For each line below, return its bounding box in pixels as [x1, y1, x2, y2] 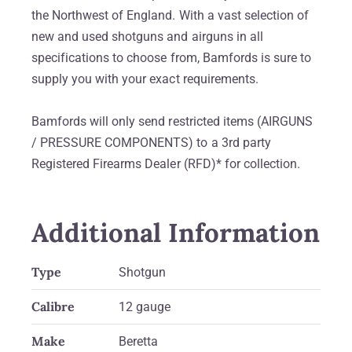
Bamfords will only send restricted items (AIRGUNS [31, 114, 313, 130]
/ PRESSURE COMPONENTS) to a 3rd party [31, 135, 271, 151]
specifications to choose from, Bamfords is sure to [31, 50, 311, 66]
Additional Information [31, 216, 320, 250]
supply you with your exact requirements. [31, 71, 258, 87]
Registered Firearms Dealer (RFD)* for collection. [31, 156, 300, 172]
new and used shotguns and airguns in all [31, 29, 263, 45]
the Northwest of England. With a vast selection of [31, 8, 309, 24]
